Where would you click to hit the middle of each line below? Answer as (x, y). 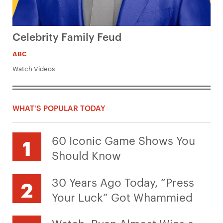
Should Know (86, 155)
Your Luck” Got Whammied (122, 196)
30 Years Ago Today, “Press (123, 181)
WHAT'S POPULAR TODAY (59, 108)
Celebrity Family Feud (67, 36)
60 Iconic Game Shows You (123, 140)
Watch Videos (34, 68)
